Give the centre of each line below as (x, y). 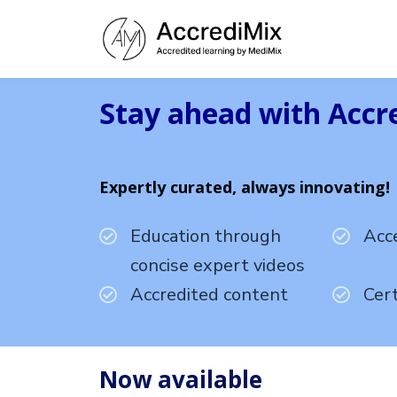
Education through (206, 237)
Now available (181, 379)
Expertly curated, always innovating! (245, 187)
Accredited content (209, 295)
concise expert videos (218, 266)
